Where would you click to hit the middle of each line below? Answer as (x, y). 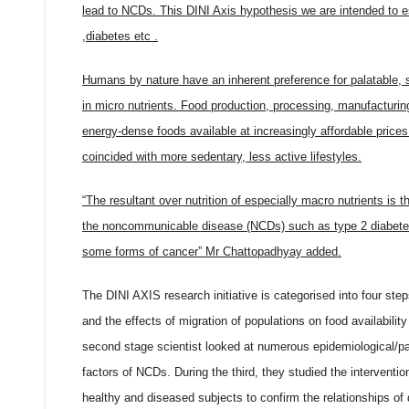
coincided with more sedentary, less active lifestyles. (222, 157)
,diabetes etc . (120, 37)
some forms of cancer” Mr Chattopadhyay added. (212, 252)
